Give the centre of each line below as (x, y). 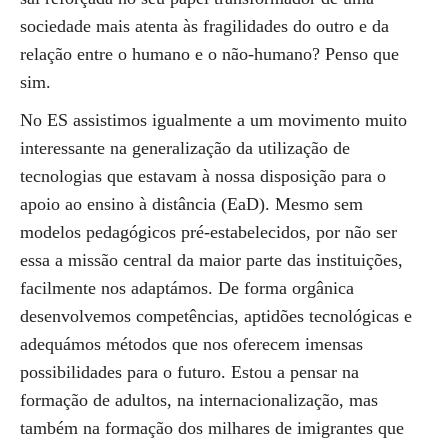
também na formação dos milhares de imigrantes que (212, 428)
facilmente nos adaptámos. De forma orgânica (187, 288)
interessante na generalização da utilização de (185, 148)
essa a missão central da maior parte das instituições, (211, 260)
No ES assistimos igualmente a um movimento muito (213, 120)
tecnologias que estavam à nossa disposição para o (203, 176)
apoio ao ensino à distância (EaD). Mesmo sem (191, 204)
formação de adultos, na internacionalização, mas (199, 400)
